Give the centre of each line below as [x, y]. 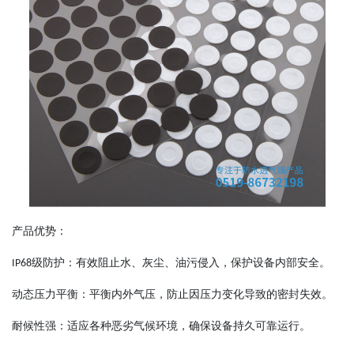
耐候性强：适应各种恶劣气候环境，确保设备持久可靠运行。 [161, 326]
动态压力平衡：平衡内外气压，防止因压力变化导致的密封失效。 [172, 294]
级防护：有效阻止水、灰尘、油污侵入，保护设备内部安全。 [181, 263]
